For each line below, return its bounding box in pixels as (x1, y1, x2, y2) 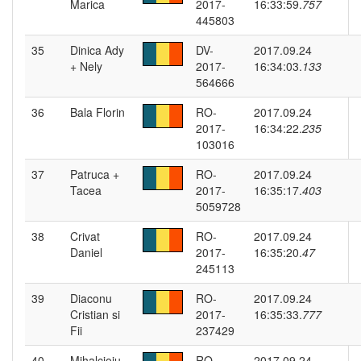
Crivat (70, 228, 100, 244)
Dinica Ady (70, 42, 124, 58)
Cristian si (70, 306, 120, 322)
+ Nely (70, 58, 102, 74)
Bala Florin (70, 104, 125, 120)
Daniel (70, 244, 102, 260)
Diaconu (70, 290, 112, 306)
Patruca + (70, 166, 119, 182)
